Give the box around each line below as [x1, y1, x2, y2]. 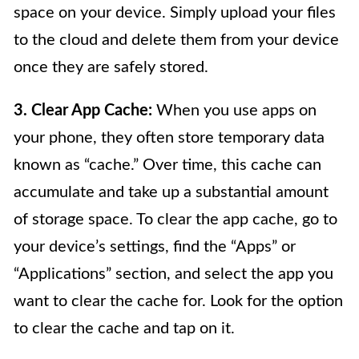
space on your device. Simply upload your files [14, 5, 336, 21]
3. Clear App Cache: [14, 103, 152, 119]
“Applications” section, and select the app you [14, 266, 333, 282]
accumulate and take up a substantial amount [14, 184, 329, 200]
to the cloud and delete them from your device [14, 32, 339, 48]
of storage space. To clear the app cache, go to [14, 212, 337, 228]
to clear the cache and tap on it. [14, 321, 235, 337]
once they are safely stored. [14, 59, 208, 75]
